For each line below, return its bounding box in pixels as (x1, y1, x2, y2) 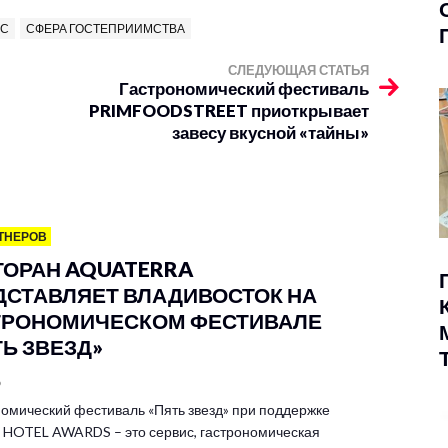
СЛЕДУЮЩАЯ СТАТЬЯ (228, 62, 369, 78)
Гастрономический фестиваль (119, 78, 369, 99)
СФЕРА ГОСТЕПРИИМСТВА (26, 21, 185, 36)
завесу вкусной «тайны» (172, 122, 369, 143)
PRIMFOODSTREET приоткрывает (89, 100, 369, 121)
